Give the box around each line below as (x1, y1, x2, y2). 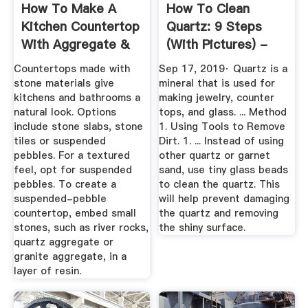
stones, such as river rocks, (13, 220, 148, 234)
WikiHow (166, 54, 219, 71)
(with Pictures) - (166, 36, 268, 54)
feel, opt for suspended (13, 162, 132, 177)
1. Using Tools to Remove (159, 119, 286, 133)
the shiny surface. (159, 220, 246, 234)
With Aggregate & (21, 36, 130, 54)
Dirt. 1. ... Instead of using (159, 133, 285, 148)
